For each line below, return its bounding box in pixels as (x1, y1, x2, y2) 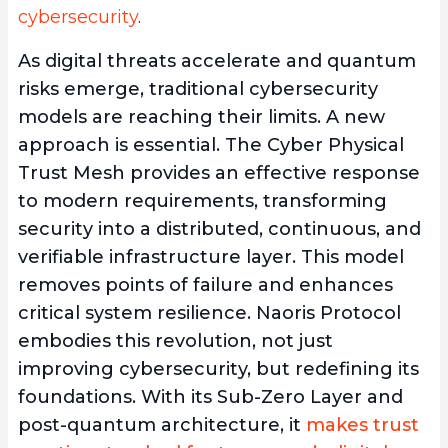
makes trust (306, 413, 419, 436)
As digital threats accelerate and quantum (18, 49, 416, 72)
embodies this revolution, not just (18, 329, 333, 352)
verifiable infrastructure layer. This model (18, 245, 404, 268)
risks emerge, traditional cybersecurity (18, 77, 378, 100)
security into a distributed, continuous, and (18, 217, 421, 240)
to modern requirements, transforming (18, 189, 387, 212)
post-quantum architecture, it (18, 413, 306, 436)
